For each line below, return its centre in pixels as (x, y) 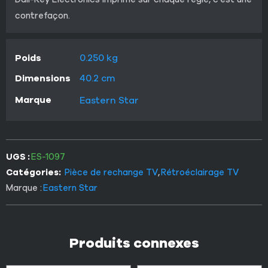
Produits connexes (134, 243)
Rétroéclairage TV (200, 172)
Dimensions (43, 78)
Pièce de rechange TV (111, 172)
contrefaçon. (42, 15)
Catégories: (33, 172)
